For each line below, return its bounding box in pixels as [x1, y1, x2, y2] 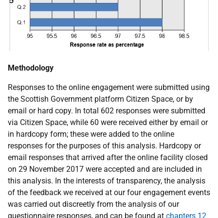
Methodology [8, 63, 54, 73]
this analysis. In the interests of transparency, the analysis [8, 176, 205, 186]
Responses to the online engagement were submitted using [8, 83, 210, 92]
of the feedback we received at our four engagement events [8, 188, 210, 198]
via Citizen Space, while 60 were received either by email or [8, 118, 208, 127]
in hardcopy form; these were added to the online [8, 129, 174, 139]
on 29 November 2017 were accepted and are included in [8, 164, 202, 174]
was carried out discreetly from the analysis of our [8, 200, 179, 209]
